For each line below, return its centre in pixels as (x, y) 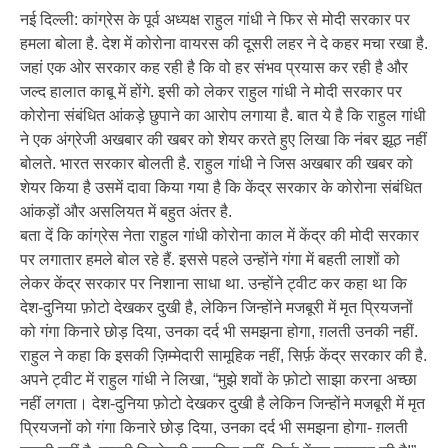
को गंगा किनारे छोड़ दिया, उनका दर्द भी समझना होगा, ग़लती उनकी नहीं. (219, 332)
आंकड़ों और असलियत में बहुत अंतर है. (126, 212)
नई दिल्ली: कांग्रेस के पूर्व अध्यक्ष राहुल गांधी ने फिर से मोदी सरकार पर (215, 20)
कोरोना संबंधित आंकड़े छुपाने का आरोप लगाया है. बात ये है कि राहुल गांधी (223, 116)
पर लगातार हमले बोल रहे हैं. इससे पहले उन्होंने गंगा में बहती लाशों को (210, 260)
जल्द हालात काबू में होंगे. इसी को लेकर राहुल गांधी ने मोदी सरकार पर (211, 92)
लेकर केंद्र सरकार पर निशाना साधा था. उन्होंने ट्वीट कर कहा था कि (213, 284)
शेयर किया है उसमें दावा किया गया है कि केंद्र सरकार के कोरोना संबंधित (221, 188)
